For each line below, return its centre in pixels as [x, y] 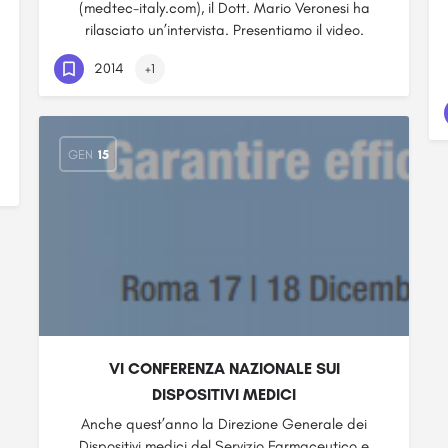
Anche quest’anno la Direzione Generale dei [224, 424]
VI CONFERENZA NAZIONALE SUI [224, 368]
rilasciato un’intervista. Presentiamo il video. [224, 30]
